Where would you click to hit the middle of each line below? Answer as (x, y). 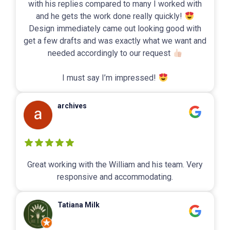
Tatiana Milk (79, 205)
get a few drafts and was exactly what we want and (115, 41)
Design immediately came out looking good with (115, 29)
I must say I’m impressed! (110, 78)
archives (72, 106)
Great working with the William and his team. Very (115, 165)
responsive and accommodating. (115, 177)
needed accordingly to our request (110, 53)
